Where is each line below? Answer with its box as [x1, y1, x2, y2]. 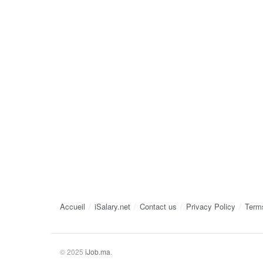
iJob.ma [85, 247, 110, 257]
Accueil [60, 201, 85, 212]
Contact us [140, 201, 177, 212]
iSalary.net [95, 201, 130, 212]
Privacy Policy [186, 201, 235, 212]
